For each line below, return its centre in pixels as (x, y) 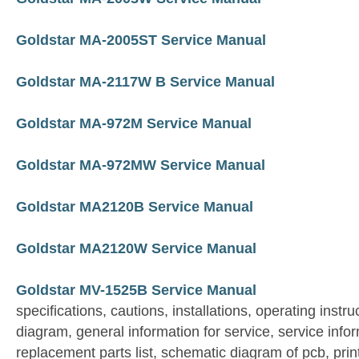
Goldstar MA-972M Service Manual (134, 124)
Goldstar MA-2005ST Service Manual (141, 40)
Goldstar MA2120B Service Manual (135, 207)
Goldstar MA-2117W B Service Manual (145, 82)
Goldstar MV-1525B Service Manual (136, 290)
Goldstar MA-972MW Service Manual (141, 165)
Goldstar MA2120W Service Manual (136, 249)
